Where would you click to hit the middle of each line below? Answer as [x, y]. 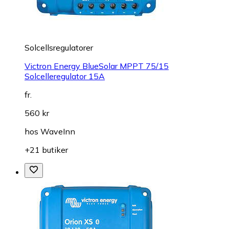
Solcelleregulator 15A [65, 76]
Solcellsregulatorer [59, 48]
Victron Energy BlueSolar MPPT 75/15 [97, 66]
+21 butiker [46, 150]
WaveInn [58, 132]
